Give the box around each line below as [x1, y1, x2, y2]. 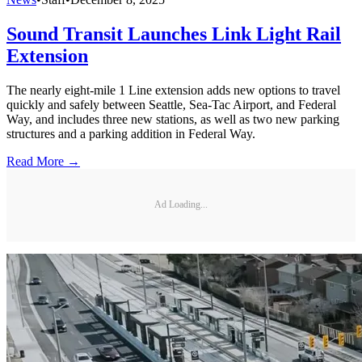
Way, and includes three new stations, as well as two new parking [6, 112, 339, 126]
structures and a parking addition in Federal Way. [6, 126, 255, 141]
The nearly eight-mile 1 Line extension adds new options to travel [6, 82, 340, 97]
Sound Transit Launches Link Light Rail [6, 23, 341, 44]
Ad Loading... [154, 199, 208, 211]
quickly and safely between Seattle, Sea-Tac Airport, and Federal [6, 97, 336, 112]
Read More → [6, 154, 80, 168]
